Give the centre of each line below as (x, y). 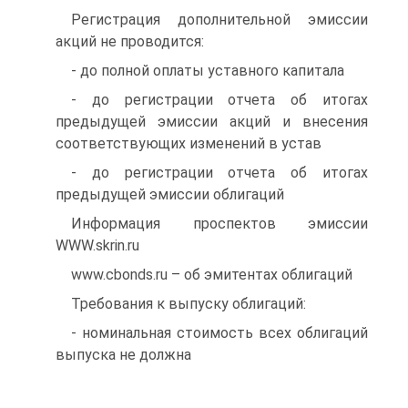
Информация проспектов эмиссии (219, 224)
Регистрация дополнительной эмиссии (219, 20)
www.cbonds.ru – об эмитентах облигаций (212, 275)
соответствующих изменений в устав (189, 143)
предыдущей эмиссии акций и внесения (212, 122)
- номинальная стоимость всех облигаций (219, 333)
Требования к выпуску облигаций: (189, 304)
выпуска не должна (123, 355)
